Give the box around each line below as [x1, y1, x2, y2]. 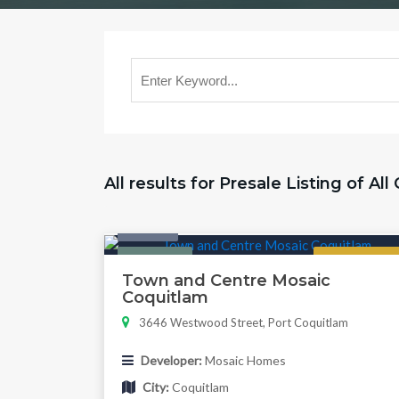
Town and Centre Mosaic [122, 271, 330, 291]
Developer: [141, 353, 202, 369]
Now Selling [328, 253, 388, 267]
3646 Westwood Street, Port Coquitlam [139, 315, 348, 330]
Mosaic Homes [202, 353, 286, 369]
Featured [131, 253, 179, 267]
